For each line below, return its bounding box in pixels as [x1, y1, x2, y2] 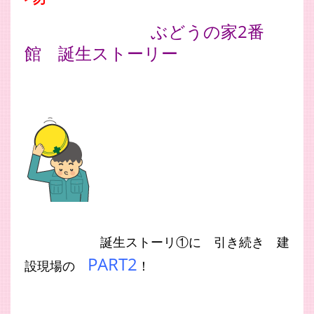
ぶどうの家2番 [151, 19, 264, 43]
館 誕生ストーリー [25, 41, 178, 64]
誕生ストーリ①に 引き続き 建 [100, 233, 289, 250]
